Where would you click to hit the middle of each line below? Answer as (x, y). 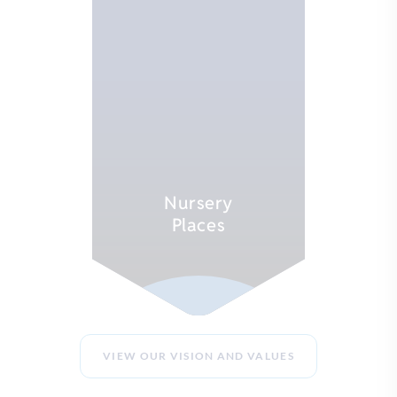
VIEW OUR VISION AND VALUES (198, 355)
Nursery (198, 202)
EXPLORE (199, 320)
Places (198, 225)
